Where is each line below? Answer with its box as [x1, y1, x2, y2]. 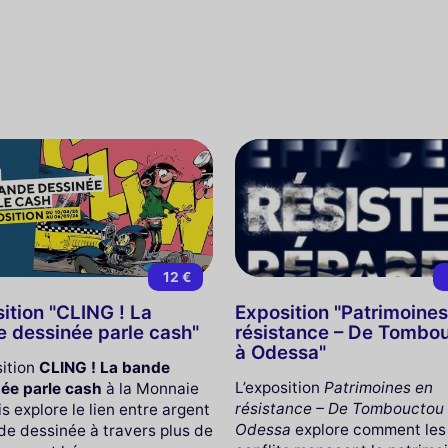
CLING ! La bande [38, 357, 170, 377]
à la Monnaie [101, 378, 199, 398]
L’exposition [235, 377, 325, 397]
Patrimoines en [324, 377, 434, 397]
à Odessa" [235, 340, 327, 364]
